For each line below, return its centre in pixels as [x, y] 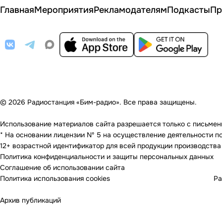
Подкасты [189, 10]
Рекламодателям [130, 10]
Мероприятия [64, 10]
